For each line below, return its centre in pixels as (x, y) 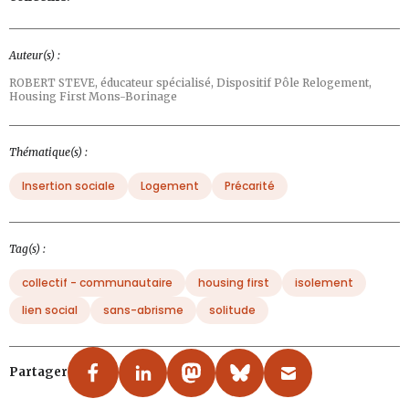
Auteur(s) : (35, 56)
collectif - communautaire (97, 283)
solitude (232, 310)
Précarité (250, 186)
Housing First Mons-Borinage (93, 97)
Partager (38, 372)
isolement (324, 283)
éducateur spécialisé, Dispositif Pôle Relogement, (236, 83)
